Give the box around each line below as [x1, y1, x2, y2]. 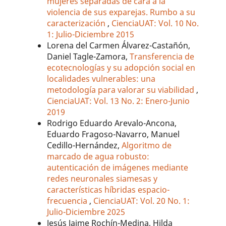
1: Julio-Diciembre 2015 [47, 29, 135, 40]
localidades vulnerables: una [47, 73, 156, 85]
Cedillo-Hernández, [47, 140, 122, 151]
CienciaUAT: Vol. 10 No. [111, 18, 199, 29]
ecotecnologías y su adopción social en [47, 62, 196, 74]
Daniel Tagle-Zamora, [47, 51, 130, 63]
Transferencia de [130, 51, 195, 63]
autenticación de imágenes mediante [47, 162, 189, 174]
